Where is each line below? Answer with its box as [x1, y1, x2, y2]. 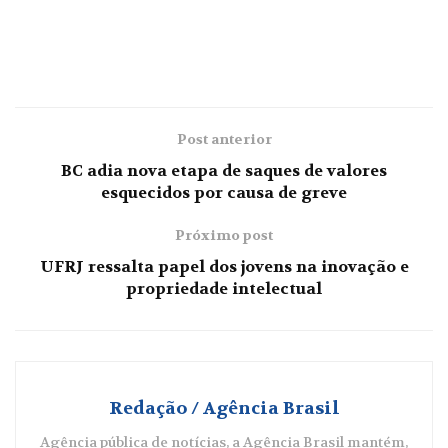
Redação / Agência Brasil [108, 397, 340, 421]
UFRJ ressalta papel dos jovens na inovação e [39, 256, 409, 278]
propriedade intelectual [126, 278, 322, 300]
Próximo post [175, 226, 273, 245]
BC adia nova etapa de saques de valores [61, 160, 387, 182]
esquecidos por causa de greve [101, 182, 347, 204]
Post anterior [176, 130, 272, 149]
